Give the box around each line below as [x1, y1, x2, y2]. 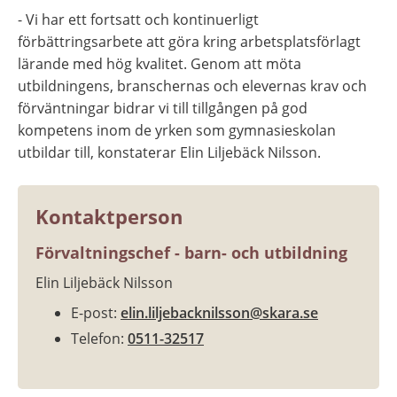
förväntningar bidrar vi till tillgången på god [18, 98, 307, 119]
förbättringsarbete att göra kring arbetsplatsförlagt [18, 32, 361, 52]
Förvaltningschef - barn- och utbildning [35, 242, 347, 264]
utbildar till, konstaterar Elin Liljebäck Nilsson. [18, 143, 321, 163]
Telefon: [71, 329, 128, 349]
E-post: [71, 303, 121, 323]
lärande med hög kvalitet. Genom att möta [18, 54, 301, 74]
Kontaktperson [35, 203, 183, 230]
